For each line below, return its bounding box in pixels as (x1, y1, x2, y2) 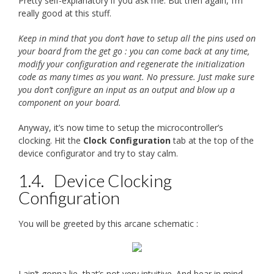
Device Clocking (54, 169, 172, 191)
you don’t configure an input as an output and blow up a (18, 83, 235, 95)
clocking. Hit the (18, 134, 83, 146)
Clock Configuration (83, 134, 171, 146)
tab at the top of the (171, 134, 254, 146)
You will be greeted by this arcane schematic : (18, 217, 198, 229)
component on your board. (18, 96, 121, 108)
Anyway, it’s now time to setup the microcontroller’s (18, 121, 223, 133)
